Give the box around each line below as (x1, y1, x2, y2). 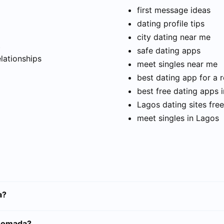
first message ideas (137, 5, 210, 15)
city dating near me (137, 32, 210, 42)
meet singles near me (137, 59, 217, 69)
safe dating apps (137, 45, 200, 56)
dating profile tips (137, 18, 204, 29)
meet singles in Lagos (137, 113, 219, 123)
